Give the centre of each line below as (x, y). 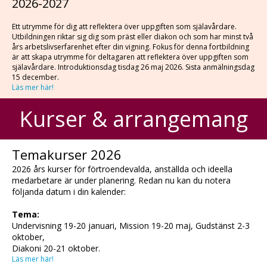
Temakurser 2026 (67, 154)
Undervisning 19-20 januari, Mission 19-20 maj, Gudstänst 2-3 (131, 226)
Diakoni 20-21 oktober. (56, 248)
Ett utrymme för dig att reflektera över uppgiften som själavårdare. (125, 27)
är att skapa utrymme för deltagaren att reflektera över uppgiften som (130, 57)
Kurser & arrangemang (133, 119)
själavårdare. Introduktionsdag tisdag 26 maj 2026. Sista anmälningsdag (133, 67)
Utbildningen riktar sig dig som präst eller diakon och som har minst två (133, 37)
